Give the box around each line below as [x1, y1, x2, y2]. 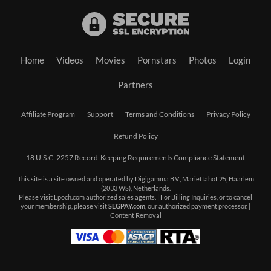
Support [87, 110, 113, 119]
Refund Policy [113, 132, 158, 140]
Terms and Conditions [125, 110, 194, 119]
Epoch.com [54, 194, 85, 201]
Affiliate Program [21, 110, 75, 119]
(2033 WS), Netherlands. [100, 184, 171, 192]
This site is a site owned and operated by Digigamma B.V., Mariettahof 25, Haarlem [17, 175, 254, 183]
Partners [118, 80, 153, 91]
